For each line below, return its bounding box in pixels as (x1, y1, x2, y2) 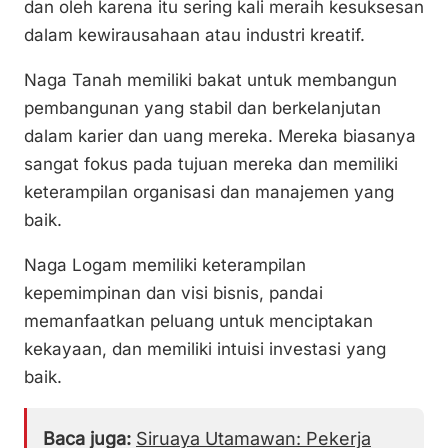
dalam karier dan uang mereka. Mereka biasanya (24, 125, 416, 146)
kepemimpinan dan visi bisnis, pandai (24, 282, 323, 303)
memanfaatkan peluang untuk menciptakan (24, 310, 373, 331)
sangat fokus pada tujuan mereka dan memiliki (24, 153, 398, 174)
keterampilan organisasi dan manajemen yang (24, 181, 394, 202)
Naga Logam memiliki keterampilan (24, 254, 306, 275)
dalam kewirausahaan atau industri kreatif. (24, 24, 365, 45)
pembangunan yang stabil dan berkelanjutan (24, 97, 381, 118)
